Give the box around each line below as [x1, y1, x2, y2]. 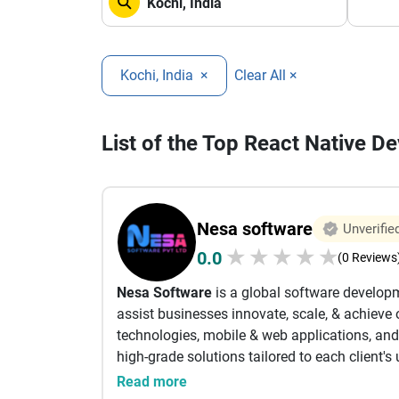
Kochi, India [120, 67, 197, 84]
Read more [117, 373, 187, 390]
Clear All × [234, 67, 297, 84]
